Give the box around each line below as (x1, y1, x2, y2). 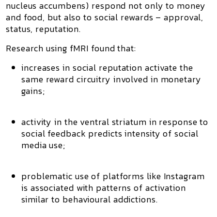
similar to (21, 193, 62, 206)
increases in (21, 61, 73, 74)
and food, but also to (6, 11, 94, 24)
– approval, (153, 11, 204, 24)
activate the (142, 61, 193, 74)
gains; (21, 84, 45, 97)
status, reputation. (6, 22, 81, 35)
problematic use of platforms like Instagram (21, 170, 205, 183)
